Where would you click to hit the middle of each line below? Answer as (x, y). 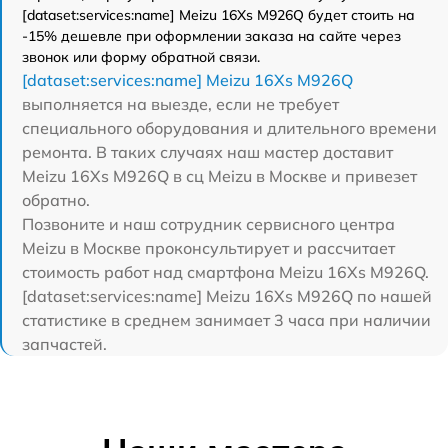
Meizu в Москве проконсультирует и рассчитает (208, 247)
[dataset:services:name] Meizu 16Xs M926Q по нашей (227, 295)
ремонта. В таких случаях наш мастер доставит (207, 151)
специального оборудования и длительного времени (229, 127)
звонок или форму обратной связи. (141, 56)
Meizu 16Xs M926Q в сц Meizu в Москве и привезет (219, 175)
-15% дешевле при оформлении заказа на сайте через (211, 35)
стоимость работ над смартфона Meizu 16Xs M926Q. (225, 271)
